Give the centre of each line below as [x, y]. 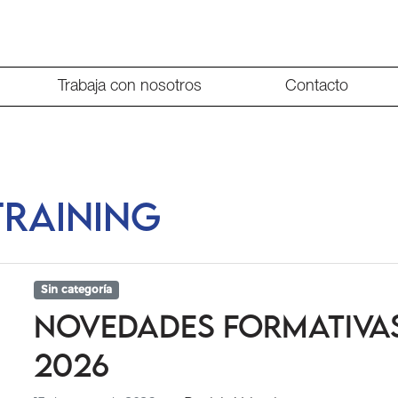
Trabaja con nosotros [129, 87]
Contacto [317, 87]
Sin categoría [77, 290]
